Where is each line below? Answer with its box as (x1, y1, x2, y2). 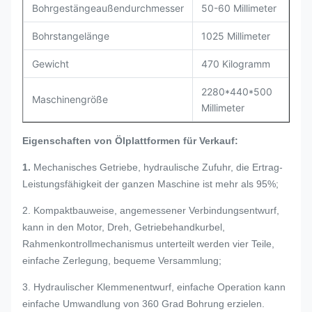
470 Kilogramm (201, 58, 270, 70)
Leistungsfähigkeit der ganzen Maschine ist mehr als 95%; (22, 178, 279, 189)
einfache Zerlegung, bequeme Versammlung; (22, 255, 221, 266)
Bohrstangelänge (32, 30, 109, 42)
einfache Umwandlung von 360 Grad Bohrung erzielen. (22, 298, 265, 309)
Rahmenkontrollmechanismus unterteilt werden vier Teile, (22, 238, 274, 249)
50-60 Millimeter (201, 2, 276, 14)
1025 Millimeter (201, 30, 270, 42)
